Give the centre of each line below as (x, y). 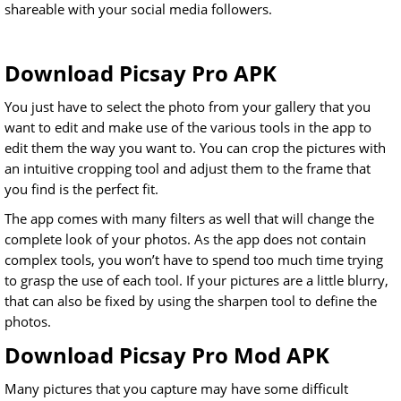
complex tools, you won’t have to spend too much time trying (194, 260)
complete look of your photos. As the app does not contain (185, 239)
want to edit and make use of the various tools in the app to (188, 128)
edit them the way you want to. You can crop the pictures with (195, 148)
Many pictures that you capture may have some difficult (176, 389)
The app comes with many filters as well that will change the (189, 219)
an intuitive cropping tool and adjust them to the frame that (188, 169)
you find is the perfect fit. (81, 189)
